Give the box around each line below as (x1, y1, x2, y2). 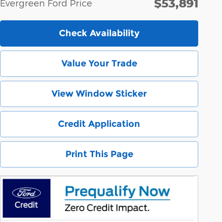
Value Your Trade (61, 57, 137, 69)
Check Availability (58, 27, 140, 39)
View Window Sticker (52, 88, 147, 99)
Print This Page (65, 149, 133, 160)
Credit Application (58, 118, 140, 130)
